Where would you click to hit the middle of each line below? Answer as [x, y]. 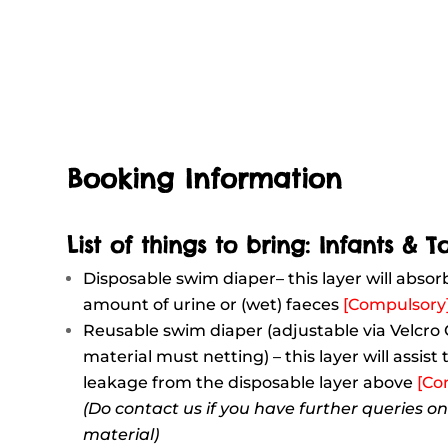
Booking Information [205, 178]
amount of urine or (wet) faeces [213, 304]
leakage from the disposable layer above [250, 382]
